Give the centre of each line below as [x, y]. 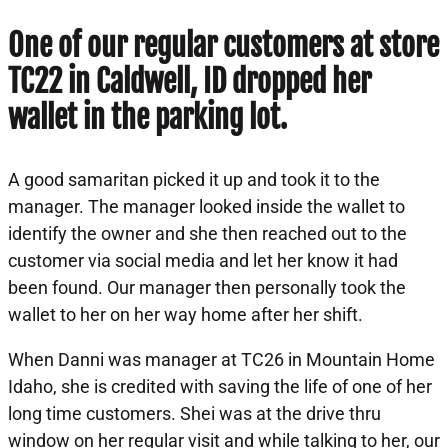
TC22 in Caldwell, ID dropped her [189, 81]
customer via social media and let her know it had [203, 260]
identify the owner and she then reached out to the [207, 233]
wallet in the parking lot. [147, 117]
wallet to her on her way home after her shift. [185, 314]
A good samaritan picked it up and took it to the [194, 179]
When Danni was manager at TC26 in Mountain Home [221, 359]
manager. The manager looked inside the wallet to [206, 206]
